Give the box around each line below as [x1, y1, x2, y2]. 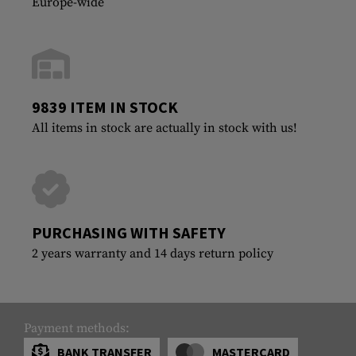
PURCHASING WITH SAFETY [32, 222, 226, 242]
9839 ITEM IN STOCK [32, 96, 178, 117]
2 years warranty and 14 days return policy [32, 245, 273, 261]
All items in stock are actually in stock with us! [32, 119, 297, 136]
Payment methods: [24, 319, 130, 336]
